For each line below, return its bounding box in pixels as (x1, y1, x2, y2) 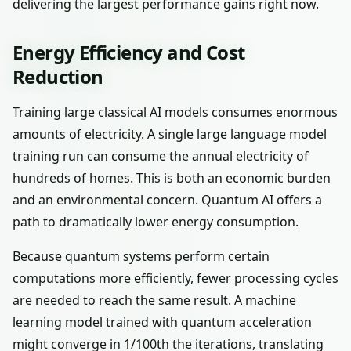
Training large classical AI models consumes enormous (13, 103, 338, 121)
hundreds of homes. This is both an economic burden (13, 169, 331, 186)
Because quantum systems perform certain (13, 248, 270, 265)
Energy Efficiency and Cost (13, 39, 245, 65)
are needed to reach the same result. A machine (13, 291, 296, 309)
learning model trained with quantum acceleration (13, 313, 312, 331)
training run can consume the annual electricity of (13, 147, 309, 165)
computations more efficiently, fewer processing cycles (13, 270, 338, 287)
